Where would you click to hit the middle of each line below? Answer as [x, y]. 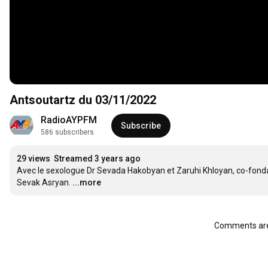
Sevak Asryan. [44, 183]
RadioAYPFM [69, 120]
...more [87, 183]
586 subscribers [67, 133]
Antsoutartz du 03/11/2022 [83, 100]
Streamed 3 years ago [97, 159]
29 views [33, 159]
